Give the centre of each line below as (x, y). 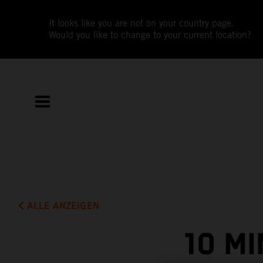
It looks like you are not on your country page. (142, 23)
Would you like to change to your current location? (150, 35)
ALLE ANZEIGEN (63, 206)
